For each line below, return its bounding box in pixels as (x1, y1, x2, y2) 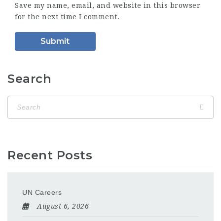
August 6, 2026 (37, 202, 89, 210)
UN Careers (22, 188, 62, 196)
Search (7, 71, 51, 86)
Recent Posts (7, 147, 92, 162)
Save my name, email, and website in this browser (15, 1, 200, 9)
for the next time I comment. (15, 12, 119, 21)
